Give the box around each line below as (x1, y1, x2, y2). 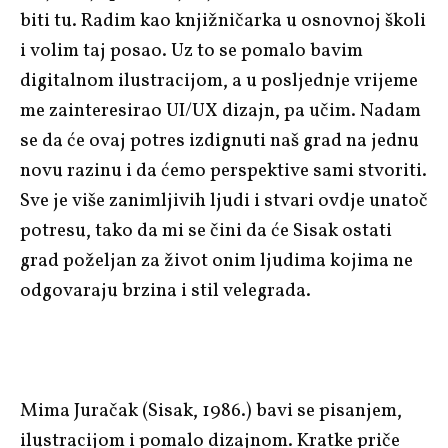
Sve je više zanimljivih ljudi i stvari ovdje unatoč (20, 187, 428, 214)
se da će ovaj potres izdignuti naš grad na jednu (20, 127, 419, 154)
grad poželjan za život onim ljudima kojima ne (20, 247, 413, 274)
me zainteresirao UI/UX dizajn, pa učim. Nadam (20, 97, 421, 124)
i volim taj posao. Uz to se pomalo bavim (20, 37, 363, 64)
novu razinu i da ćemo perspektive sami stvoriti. (20, 157, 427, 184)
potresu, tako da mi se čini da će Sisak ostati (20, 217, 392, 244)
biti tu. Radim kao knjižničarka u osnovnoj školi (20, 7, 426, 34)
